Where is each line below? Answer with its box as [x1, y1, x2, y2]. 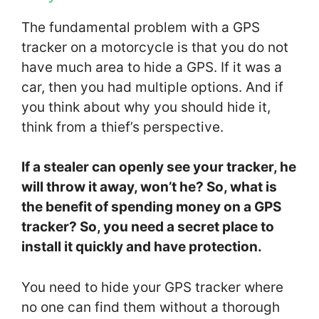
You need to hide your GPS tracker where [21, 278, 283, 296]
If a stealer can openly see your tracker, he [21, 159, 296, 176]
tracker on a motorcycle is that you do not [21, 38, 288, 56]
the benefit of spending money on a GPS [21, 199, 281, 216]
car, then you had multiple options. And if [21, 78, 283, 95]
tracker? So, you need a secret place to [21, 219, 274, 236]
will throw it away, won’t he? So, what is [21, 179, 277, 196]
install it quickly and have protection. [21, 239, 262, 256]
